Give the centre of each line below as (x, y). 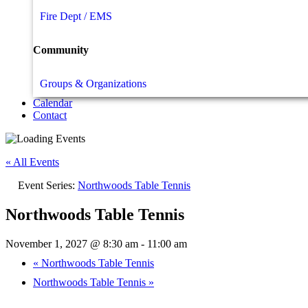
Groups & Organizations (93, 84)
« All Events (32, 162)
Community (61, 49)
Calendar (53, 103)
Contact (50, 115)
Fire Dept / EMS (76, 16)
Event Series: (48, 186)
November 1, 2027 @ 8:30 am (72, 243)
